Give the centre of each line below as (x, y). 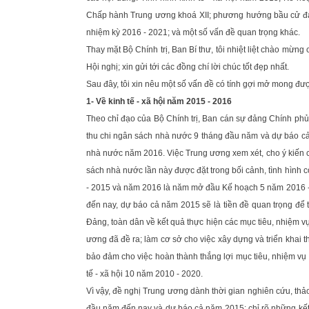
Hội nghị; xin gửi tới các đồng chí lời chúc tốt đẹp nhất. (187, 67)
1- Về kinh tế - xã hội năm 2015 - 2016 (159, 101)
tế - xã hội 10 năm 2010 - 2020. (144, 274)
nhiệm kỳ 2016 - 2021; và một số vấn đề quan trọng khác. (193, 32)
